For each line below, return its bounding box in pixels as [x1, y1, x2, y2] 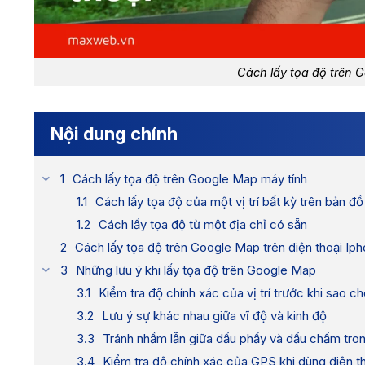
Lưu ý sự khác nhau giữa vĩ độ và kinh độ [102, 307, 327, 323]
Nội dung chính [51, 122, 178, 144]
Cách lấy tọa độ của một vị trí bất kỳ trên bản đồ [95, 193, 363, 209]
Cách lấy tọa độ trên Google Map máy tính [73, 170, 307, 187]
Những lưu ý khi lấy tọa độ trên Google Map [76, 262, 316, 278]
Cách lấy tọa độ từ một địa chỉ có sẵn [99, 216, 307, 232]
